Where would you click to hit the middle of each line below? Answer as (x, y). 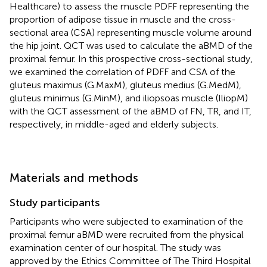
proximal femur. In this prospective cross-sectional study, (131, 58)
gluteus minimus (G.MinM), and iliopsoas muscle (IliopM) (129, 98)
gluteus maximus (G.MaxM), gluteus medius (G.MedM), (125, 85)
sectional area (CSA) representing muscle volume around (131, 32)
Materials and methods (74, 177)
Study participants (55, 202)
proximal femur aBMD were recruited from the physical (127, 234)
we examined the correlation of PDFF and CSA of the (122, 72)
